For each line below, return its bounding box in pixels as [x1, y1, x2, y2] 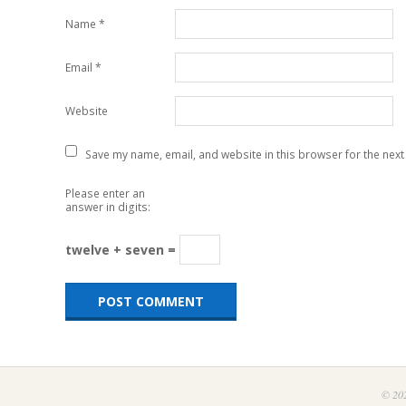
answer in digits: [65, 198, 150, 215]
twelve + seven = [65, 241, 179, 259]
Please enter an [65, 185, 145, 201]
